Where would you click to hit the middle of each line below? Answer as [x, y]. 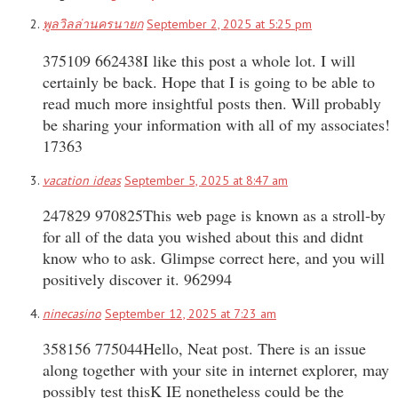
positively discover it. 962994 [137, 279]
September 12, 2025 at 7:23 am [191, 313]
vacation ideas [82, 180]
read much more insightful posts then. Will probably [212, 103]
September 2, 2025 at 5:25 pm [229, 24]
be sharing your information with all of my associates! [216, 124]
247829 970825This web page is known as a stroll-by [214, 215]
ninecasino [72, 313]
